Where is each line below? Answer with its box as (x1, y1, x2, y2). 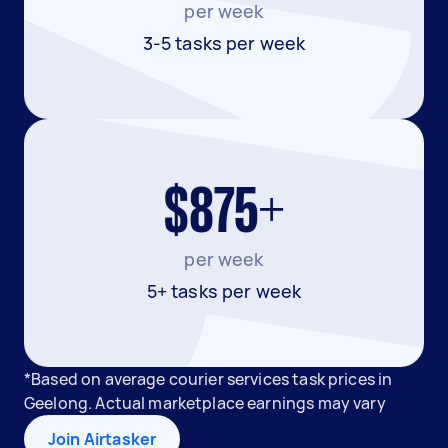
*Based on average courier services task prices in (24, 368, 393, 390)
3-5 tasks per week (142, 31, 306, 55)
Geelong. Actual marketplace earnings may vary (24, 392, 386, 414)
